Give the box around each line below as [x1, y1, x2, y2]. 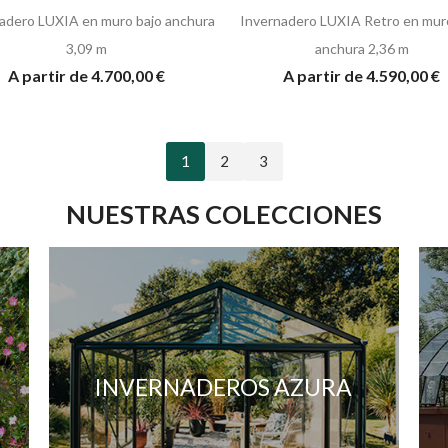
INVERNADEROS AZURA [95, 372, 353, 401]
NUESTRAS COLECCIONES [66, 198, 382, 229]
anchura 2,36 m [314, 39, 409, 57]
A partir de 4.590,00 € [283, 65, 440, 85]
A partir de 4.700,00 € [8, 65, 165, 85]
